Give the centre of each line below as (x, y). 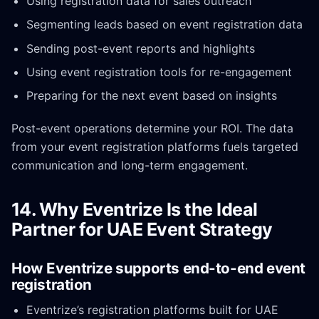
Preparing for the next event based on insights (151, 95)
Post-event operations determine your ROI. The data (152, 128)
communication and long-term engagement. (130, 165)
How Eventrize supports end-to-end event (158, 268)
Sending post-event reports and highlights (140, 48)
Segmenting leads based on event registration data (164, 25)
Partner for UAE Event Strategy (142, 230)
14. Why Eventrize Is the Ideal (135, 210)
